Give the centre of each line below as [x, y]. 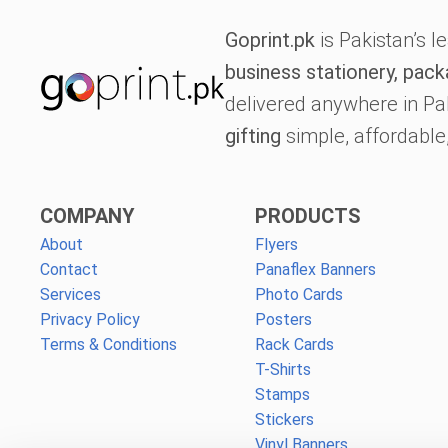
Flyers [276, 244]
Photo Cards [298, 294]
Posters [283, 319]
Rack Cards [294, 344]
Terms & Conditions [108, 344]
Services [70, 294]
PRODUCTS [307, 215]
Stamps [282, 394]
